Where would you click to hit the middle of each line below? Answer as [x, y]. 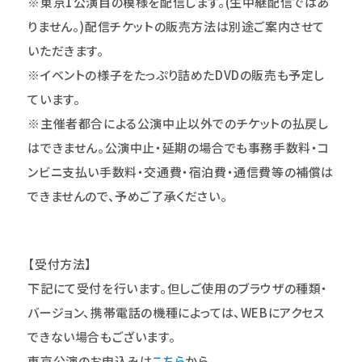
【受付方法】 [60, 263]
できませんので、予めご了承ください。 [128, 196]
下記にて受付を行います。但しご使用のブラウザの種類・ [178, 288]
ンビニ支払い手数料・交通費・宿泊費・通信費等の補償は [181, 171]
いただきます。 [66, 50]
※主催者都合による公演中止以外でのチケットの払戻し [178, 123]
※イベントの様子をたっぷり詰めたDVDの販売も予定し [177, 74]
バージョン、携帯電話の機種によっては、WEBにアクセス [176, 312]
